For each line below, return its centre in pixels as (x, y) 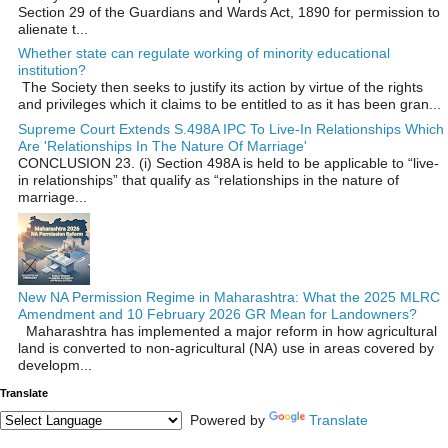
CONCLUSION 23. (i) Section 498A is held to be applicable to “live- (228, 162)
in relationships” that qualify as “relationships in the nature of (208, 179)
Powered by (225, 420)
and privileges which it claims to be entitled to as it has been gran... (229, 104)
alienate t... (53, 29)
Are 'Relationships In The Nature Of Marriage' (162, 145)
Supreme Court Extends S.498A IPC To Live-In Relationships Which (231, 128)
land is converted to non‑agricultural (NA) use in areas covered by (226, 347)
